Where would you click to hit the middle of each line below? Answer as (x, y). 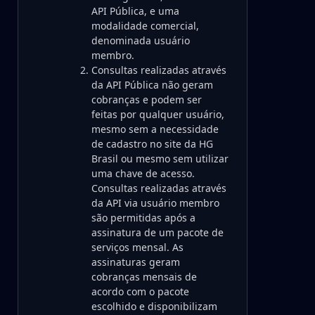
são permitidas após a (143, 218)
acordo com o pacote (140, 291)
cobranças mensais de (144, 277)
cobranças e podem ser (147, 99)
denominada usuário (141, 40)
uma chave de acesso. (143, 173)
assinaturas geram (136, 262)
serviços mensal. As (137, 247)
